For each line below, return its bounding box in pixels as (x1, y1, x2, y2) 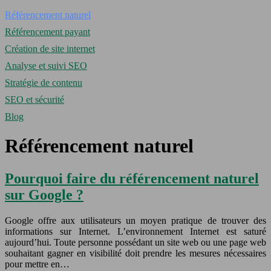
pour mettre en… (5, 258, 70, 269)
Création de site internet (5, 44, 95, 54)
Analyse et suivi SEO (5, 60, 87, 71)
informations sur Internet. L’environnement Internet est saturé (5, 226, 266, 237)
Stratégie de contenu (5, 77, 82, 88)
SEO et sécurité (5, 94, 64, 105)
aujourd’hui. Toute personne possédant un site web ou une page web (5, 237, 266, 247)
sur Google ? (5, 186, 83, 203)
